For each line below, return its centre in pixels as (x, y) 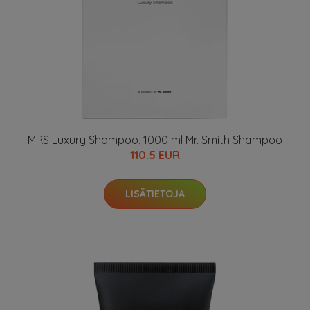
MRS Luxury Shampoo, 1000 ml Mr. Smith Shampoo (155, 139)
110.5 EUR (155, 155)
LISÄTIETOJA (155, 193)
